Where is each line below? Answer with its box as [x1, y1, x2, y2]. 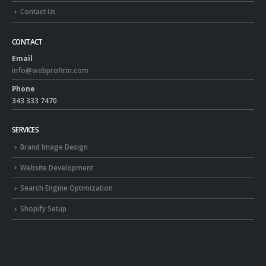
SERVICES [12, 124, 39, 134]
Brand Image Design [20, 141, 88, 151]
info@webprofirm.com [12, 65, 88, 75]
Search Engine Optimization [20, 183, 113, 193]
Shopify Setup [20, 204, 66, 214]
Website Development [20, 162, 93, 172]
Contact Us [20, 7, 56, 16]
